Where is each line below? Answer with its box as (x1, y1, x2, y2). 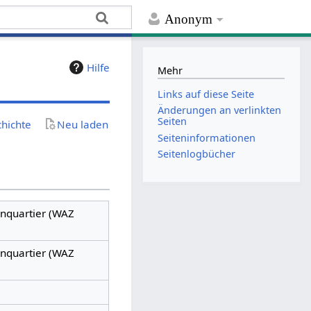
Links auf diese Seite (158, 87, 255, 101)
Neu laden (57, 117, 109, 131)
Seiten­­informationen (158, 131, 256, 144)
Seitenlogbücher (158, 146, 236, 160)
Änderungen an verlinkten (158, 103, 282, 117)
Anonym (165, 12, 213, 27)
